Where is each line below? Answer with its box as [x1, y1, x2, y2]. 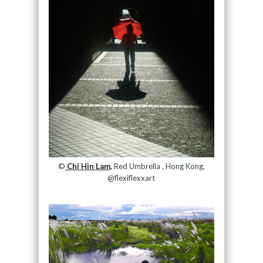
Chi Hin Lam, [65, 161, 112, 171]
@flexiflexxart [107, 173, 156, 183]
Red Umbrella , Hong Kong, [112, 161, 205, 171]
